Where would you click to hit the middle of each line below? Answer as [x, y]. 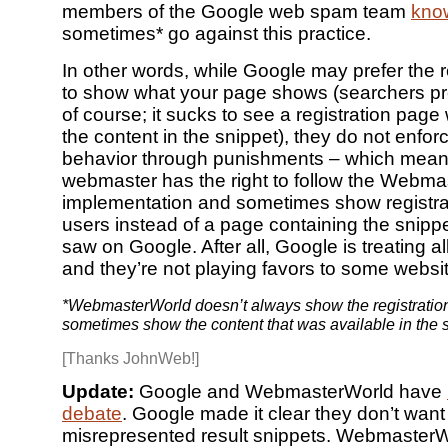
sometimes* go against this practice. [216, 34]
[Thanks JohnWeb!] [130, 357]
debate [92, 414]
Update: [98, 392]
